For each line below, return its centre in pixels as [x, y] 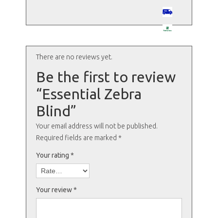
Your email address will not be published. [97, 126]
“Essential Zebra [89, 94]
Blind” [56, 111]
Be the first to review [106, 77]
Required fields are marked [77, 138]
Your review [54, 190]
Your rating [53, 155]
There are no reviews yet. [74, 57]
